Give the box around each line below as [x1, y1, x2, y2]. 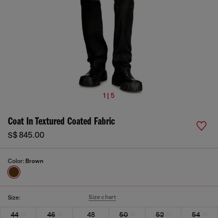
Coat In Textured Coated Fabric [8, 116, 115, 127]
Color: [8, 158, 25, 164]
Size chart [89, 194, 116, 200]
